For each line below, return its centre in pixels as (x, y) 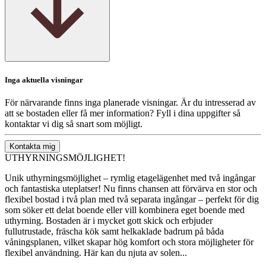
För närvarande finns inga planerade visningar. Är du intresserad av (130, 102)
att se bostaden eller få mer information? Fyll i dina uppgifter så (123, 113)
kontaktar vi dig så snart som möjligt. (74, 123)
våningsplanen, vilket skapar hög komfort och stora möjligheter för (129, 242)
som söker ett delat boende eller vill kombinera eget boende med (125, 210)
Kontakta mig (32, 146)
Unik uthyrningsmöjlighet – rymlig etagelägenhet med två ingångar (130, 178)
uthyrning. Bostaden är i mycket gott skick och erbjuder (109, 220)
